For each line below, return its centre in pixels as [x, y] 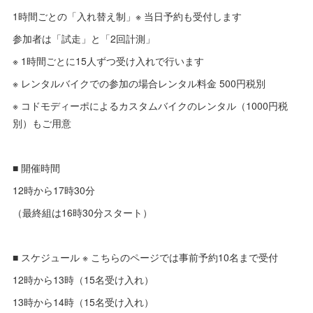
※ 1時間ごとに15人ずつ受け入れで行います [109, 61]
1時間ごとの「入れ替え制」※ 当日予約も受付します [128, 16]
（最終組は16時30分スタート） [83, 213]
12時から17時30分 [54, 190]
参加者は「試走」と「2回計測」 [84, 39]
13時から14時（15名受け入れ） [83, 302]
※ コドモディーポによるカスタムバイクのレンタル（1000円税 [151, 106]
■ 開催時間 [37, 168]
